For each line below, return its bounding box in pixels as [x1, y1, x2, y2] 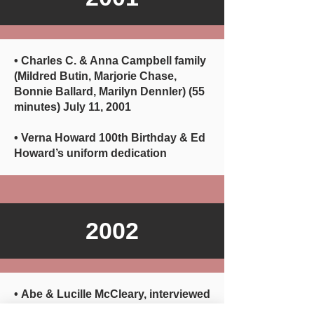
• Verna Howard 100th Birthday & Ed [14, 132, 205, 144]
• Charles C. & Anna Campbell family [14, 55, 206, 67]
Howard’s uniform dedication [14, 147, 167, 159]
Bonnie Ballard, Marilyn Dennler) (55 [14, 86, 205, 97]
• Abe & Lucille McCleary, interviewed [14, 288, 210, 300]
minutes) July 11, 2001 [14, 101, 131, 113]
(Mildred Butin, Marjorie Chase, [14, 70, 177, 82]
